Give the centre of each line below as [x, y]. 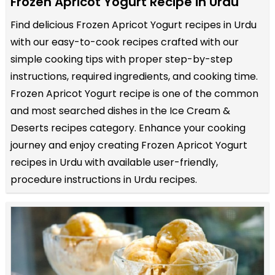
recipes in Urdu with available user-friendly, [114, 162]
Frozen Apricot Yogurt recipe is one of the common [134, 94]
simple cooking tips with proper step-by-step [122, 59]
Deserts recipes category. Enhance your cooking [128, 128]
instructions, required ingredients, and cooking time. [134, 76]
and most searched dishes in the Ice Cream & [120, 111]
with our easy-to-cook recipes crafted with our [125, 42]
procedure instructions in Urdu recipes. [104, 180]
